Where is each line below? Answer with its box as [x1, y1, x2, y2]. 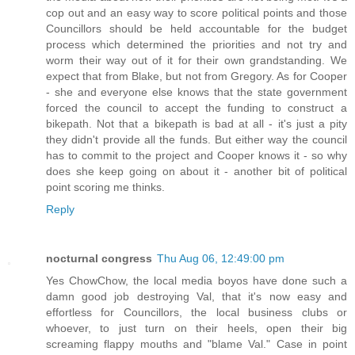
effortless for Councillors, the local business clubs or [46, 305, 347, 319]
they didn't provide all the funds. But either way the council [46, 132, 347, 146]
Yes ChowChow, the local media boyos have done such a [46, 273, 347, 287]
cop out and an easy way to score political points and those [46, 6, 347, 19]
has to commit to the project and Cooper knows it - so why [46, 148, 347, 162]
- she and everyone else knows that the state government [46, 85, 347, 98]
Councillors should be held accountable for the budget [46, 21, 347, 35]
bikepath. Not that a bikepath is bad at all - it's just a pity [46, 116, 347, 130]
